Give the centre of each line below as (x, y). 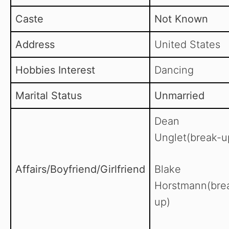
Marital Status (49, 96)
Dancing (174, 70)
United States (187, 45)
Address (35, 45)
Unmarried (179, 96)
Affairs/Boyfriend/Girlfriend (80, 169)
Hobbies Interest (55, 70)
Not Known (181, 19)
